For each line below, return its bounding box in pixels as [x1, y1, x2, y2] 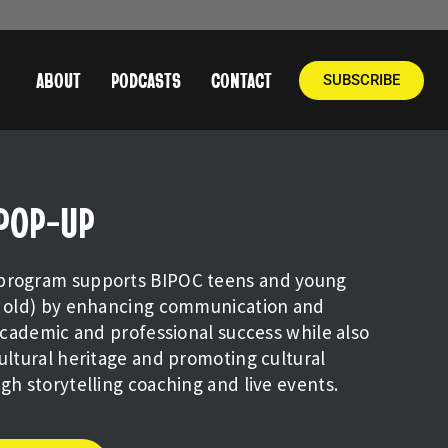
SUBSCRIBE [323, 70, 401, 89]
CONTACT [211, 67, 273, 93]
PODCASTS [111, 67, 182, 93]
